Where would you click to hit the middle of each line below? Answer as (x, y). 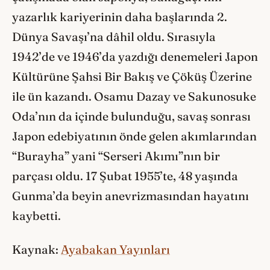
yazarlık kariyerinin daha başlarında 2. (120, 17)
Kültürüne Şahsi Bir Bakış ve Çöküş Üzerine (132, 76)
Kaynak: (36, 250)
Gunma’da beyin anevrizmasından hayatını (130, 196)
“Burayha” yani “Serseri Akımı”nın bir (116, 156)
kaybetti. (36, 215)
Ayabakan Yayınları (115, 250)
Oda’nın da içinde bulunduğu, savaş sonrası (131, 116)
